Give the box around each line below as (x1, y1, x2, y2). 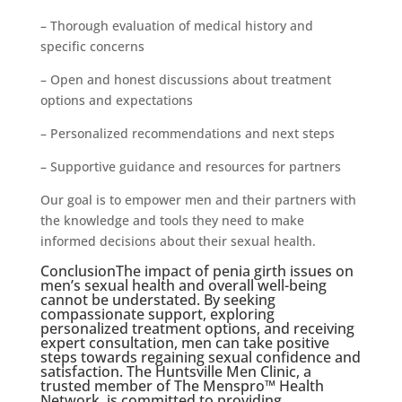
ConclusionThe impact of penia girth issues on (39, 260, 354, 281)
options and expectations (39, 91, 193, 109)
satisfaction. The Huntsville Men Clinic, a (39, 361, 311, 381)
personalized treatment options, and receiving (39, 318, 354, 338)
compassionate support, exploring (39, 303, 275, 324)
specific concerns (39, 37, 144, 55)
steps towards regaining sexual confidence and (39, 346, 361, 367)
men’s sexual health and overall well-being (39, 275, 327, 295)
